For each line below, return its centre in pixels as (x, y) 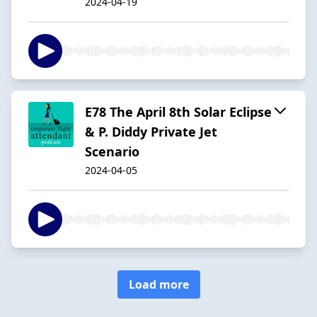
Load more (158, 284)
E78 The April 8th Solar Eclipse (178, 111)
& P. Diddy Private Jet (151, 131)
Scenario (112, 151)
